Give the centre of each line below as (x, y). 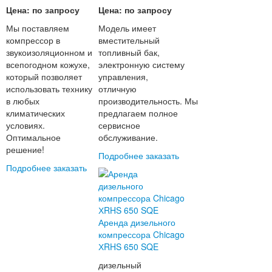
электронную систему (142, 65)
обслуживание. (130, 138)
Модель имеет (127, 28)
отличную (118, 89)
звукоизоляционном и (49, 53)
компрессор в (33, 40)
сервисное (120, 125)
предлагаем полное (138, 113)
